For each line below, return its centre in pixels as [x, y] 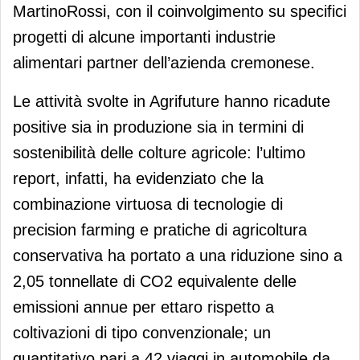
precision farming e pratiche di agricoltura [160, 229]
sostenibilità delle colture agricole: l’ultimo [159, 152]
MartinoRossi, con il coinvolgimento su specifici [180, 11]
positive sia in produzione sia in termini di [158, 127]
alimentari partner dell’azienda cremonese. [164, 62]
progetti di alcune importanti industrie [144, 37]
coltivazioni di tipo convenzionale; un [142, 332]
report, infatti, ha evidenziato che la [138, 178]
